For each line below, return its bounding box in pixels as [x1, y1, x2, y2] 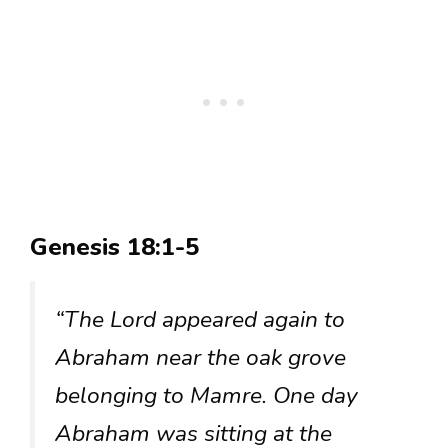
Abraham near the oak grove [55, 341, 346, 373]
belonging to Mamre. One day [55, 379, 358, 411]
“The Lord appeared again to [55, 303, 345, 335]
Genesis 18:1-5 [30, 230, 199, 263]
